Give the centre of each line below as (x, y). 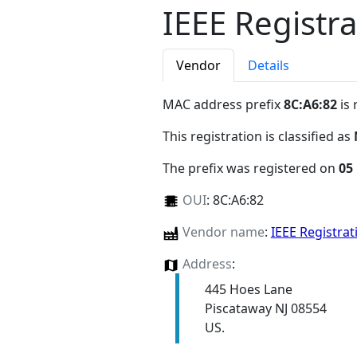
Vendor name (223, 232)
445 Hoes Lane (248, 290)
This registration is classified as (258, 137)
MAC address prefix (223, 105)
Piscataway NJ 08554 (265, 309)
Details (269, 66)
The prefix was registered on (251, 169)
